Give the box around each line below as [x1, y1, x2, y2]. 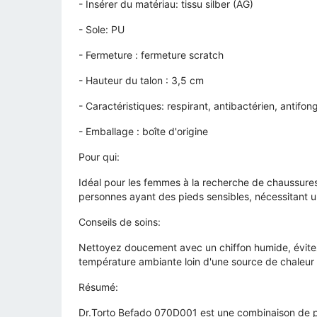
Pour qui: [79, 151, 120, 163]
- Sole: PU [79, 23, 125, 36]
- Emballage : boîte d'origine [79, 125, 208, 138]
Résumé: [79, 281, 118, 294]
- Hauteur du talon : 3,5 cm [79, 74, 204, 87]
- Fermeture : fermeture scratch [79, 49, 224, 62]
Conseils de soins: [79, 216, 161, 229]
